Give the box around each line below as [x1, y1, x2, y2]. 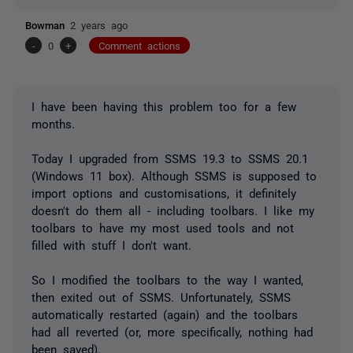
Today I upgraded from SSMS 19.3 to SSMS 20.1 [32, 151, 308, 164]
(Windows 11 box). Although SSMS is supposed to [32, 169, 317, 181]
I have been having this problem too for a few [32, 99, 296, 112]
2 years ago [70, 19, 128, 30]
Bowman [25, 19, 70, 30]
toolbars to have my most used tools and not [32, 221, 294, 233]
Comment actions [98, 39, 180, 50]
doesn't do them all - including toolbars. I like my [32, 203, 314, 216]
